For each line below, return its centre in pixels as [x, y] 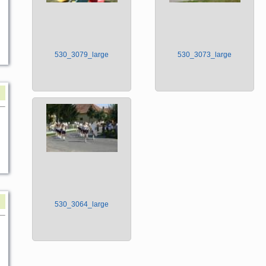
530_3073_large [205, 55]
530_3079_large [82, 55]
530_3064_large [82, 205]
